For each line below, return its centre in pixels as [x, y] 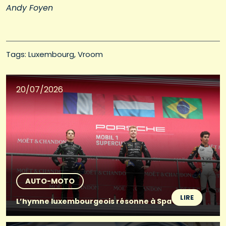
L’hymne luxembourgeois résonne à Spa [94, 202]
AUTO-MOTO [50, 181]
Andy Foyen [30, 8]
